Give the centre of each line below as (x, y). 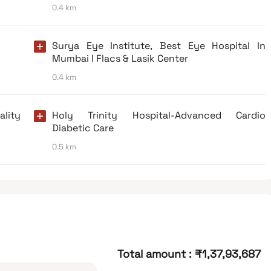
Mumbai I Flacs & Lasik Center (120, 58)
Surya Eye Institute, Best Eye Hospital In (159, 45)
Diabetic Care (83, 128)
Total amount (151, 253)
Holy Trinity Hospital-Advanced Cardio (159, 115)
